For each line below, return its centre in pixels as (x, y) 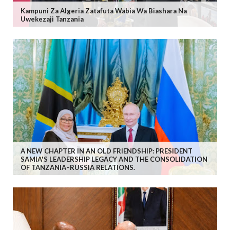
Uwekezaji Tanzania (52, 19)
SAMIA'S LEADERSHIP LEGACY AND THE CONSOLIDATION (114, 159)
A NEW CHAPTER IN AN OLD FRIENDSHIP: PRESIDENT (107, 151)
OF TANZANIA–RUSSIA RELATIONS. (78, 168)
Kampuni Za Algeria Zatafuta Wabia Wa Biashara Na (104, 11)
